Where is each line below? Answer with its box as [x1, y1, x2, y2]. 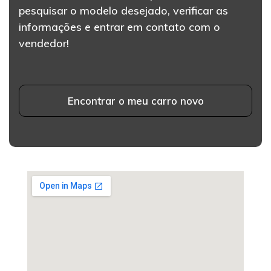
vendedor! [19, 36, 69, 51]
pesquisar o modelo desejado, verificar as [19, 4, 228, 18]
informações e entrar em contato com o [19, 20, 220, 34]
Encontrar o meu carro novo [67, 94, 204, 108]
